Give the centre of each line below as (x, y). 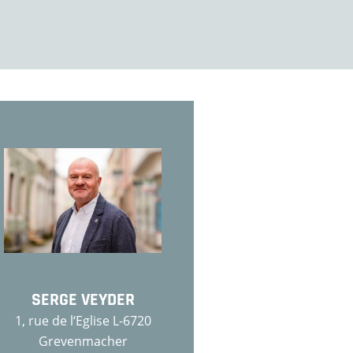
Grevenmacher (83, 341)
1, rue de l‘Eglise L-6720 (83, 321)
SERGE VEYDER (83, 300)
